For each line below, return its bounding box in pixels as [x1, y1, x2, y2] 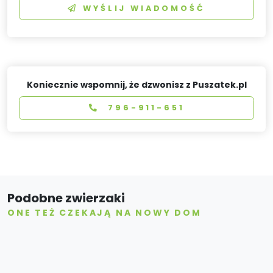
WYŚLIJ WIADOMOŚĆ [83, 2, 205, 13]
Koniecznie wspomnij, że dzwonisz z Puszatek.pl [26, 78, 247, 91]
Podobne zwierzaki [7, 189, 125, 207]
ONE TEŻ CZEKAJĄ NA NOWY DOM [7, 206, 202, 219]
